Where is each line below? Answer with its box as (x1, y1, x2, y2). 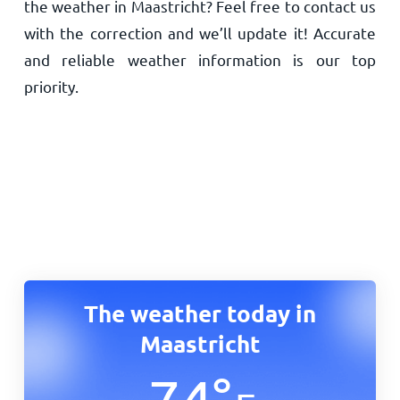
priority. (23, 77, 79, 96)
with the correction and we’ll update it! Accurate (23, 23, 377, 42)
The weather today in (84, 298, 316, 328)
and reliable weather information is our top (23, 50, 377, 69)
